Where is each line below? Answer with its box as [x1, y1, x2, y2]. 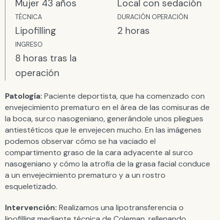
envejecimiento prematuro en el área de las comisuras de [5, 102, 210, 112]
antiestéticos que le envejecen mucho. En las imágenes [5, 124, 201, 135]
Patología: [5, 90, 42, 101]
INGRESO [15, 40, 43, 49]
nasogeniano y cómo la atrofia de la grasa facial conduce [5, 158, 210, 169]
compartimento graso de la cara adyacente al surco [5, 147, 193, 158]
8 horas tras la [15, 52, 77, 64]
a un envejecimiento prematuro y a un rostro [5, 169, 165, 180]
